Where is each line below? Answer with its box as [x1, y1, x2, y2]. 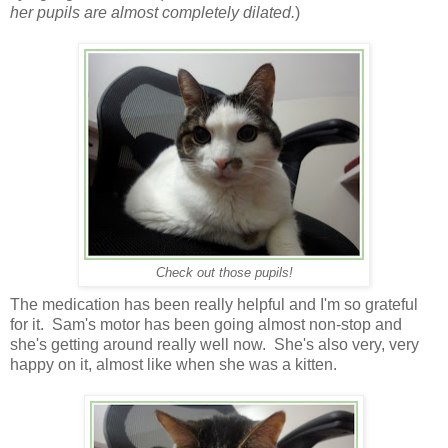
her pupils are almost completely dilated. [10, 3, 295, 21]
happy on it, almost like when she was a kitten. [10, 355, 337, 373]
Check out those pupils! [155, 264, 293, 280]
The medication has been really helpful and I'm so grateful [10, 295, 418, 313]
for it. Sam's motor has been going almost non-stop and [10, 315, 402, 333]
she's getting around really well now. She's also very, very [10, 335, 419, 353]
